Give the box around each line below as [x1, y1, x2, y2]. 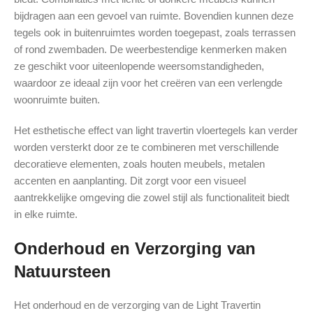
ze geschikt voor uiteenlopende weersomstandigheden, [14, 60, 264, 73]
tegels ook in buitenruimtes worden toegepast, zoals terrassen [14, 27, 296, 39]
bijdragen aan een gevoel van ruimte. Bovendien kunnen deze [14, 10, 293, 22]
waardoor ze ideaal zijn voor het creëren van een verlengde [14, 77, 282, 89]
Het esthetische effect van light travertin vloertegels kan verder [14, 124, 298, 137]
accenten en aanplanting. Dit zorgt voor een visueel [14, 175, 246, 187]
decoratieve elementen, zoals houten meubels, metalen [14, 158, 265, 170]
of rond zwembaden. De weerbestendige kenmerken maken [14, 43, 286, 56]
